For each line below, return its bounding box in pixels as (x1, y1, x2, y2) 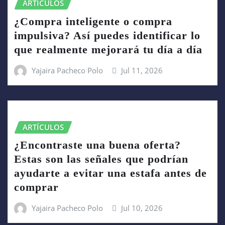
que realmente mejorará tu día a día (14, 43, 202, 56)
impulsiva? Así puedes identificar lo (14, 29, 200, 42)
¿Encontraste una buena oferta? (14, 139, 181, 152)
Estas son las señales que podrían (14, 153, 188, 166)
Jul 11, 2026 (121, 65, 163, 75)
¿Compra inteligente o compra (14, 15, 172, 28)
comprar (14, 181, 59, 194)
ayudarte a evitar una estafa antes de (14, 167, 207, 180)
